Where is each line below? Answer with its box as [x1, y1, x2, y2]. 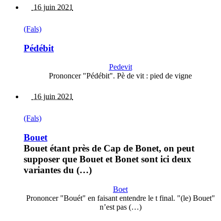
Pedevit [109, 63, 132, 72]
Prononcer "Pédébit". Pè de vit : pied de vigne [49, 72, 192, 80]
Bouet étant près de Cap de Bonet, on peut [24, 143, 194, 153]
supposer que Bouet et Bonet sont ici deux [24, 153, 191, 164]
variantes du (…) [24, 164, 92, 175]
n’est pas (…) [99, 202, 142, 211]
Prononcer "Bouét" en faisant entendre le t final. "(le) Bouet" [26, 193, 215, 202]
